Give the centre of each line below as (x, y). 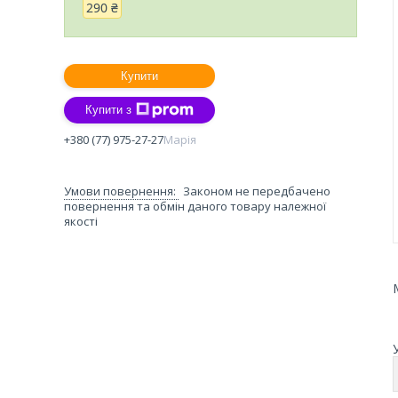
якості (81, 221)
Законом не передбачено (257, 191)
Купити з (108, 110)
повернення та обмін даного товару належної (195, 206)
